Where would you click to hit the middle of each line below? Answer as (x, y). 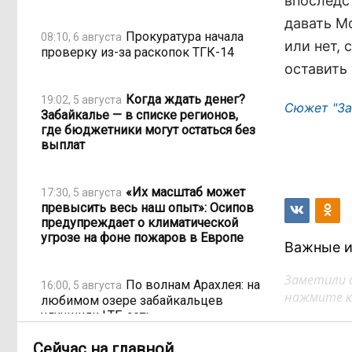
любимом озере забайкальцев (132, 301)
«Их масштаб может (185, 192)
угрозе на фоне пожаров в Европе (142, 238)
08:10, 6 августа (81, 37)
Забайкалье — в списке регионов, (139, 115)
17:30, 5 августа (81, 192)
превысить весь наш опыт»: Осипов (147, 208)
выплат (63, 145)
